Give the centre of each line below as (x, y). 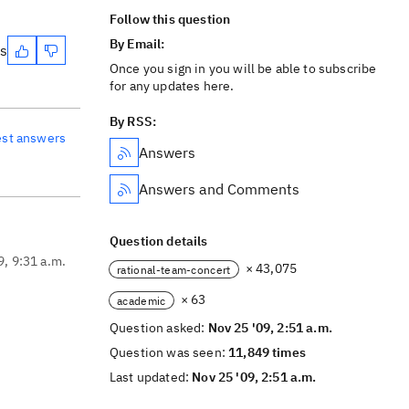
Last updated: (151, 377)
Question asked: (159, 328)
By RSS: (133, 121)
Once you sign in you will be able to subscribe (243, 68)
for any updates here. (172, 86)
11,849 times (267, 352)
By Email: (139, 44)
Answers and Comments (219, 189)
